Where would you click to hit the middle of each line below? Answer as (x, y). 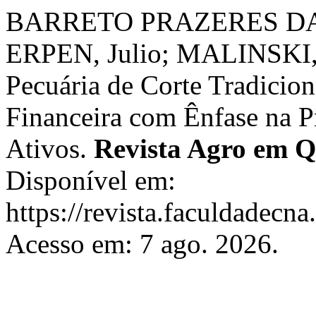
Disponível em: (91, 180)
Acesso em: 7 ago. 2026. (142, 244)
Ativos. (50, 148)
